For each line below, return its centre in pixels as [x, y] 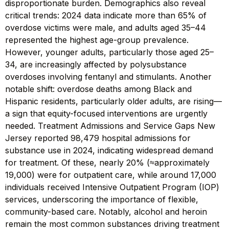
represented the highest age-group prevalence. [97, 40]
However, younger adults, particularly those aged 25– [109, 52]
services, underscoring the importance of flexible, [102, 199]
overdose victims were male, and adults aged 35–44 [106, 27]
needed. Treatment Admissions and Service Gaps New [110, 125]
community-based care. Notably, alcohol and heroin [106, 211]
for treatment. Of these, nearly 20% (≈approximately [107, 162]
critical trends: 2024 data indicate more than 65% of [106, 15]
